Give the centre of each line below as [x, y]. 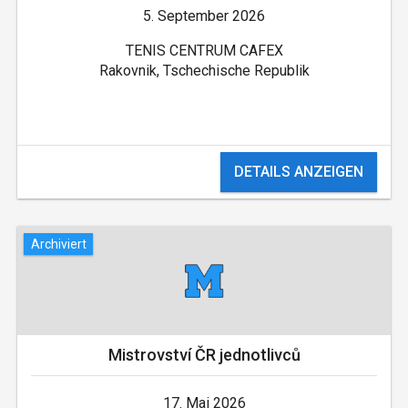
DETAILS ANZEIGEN [299, 172]
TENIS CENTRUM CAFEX [204, 51]
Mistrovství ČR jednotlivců [204, 355]
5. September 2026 [204, 16]
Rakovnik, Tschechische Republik [204, 71]
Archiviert [58, 244]
